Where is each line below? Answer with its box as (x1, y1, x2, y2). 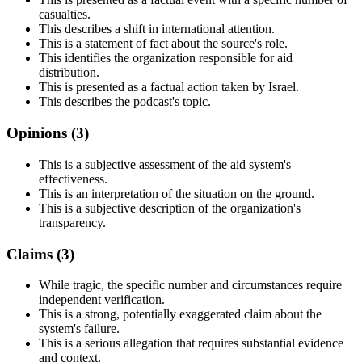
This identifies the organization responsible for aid (39, 51, 293, 65)
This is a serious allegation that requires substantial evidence (39, 336, 343, 351)
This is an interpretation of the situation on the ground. (39, 186, 314, 200)
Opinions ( (6, 124, 76, 142)
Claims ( (6, 245, 61, 263)
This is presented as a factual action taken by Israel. (39, 80, 299, 95)
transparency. (39, 215, 106, 229)
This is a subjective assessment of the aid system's (39, 157, 291, 171)
